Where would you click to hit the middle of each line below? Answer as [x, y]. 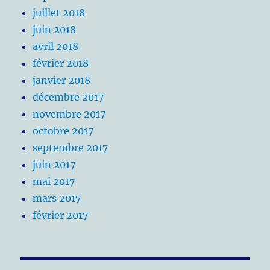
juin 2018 [55, 30]
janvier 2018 [62, 80]
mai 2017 [54, 182]
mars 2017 [57, 199]
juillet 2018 [59, 13]
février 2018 [61, 64]
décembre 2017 [68, 97]
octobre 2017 [63, 131]
